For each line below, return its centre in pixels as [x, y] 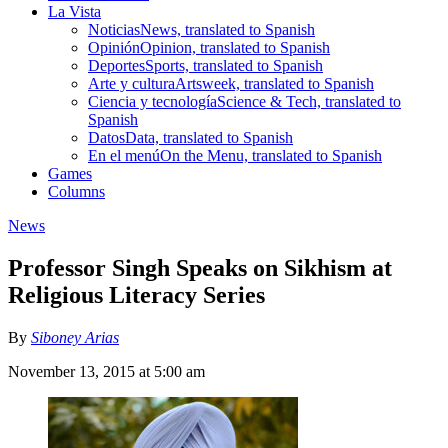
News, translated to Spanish [227, 29]
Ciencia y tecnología [152, 101]
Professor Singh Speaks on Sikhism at [200, 267]
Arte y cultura [131, 83]
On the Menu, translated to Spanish [271, 155]
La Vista [74, 11]
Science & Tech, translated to [309, 101]
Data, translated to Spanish [209, 137]
